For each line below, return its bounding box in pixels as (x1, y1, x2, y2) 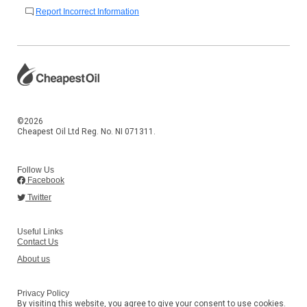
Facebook (25, 175, 64, 185)
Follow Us (17, 165, 54, 175)
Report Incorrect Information (36, 7, 139, 16)
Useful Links (17, 227, 63, 236)
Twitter (25, 193, 51, 202)
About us (17, 254, 50, 264)
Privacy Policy (17, 288, 69, 298)
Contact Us (17, 237, 58, 247)
